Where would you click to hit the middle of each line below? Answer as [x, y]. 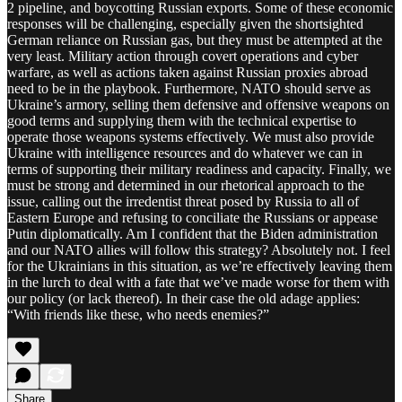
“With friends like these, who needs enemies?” [138, 314]
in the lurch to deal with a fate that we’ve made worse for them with [198, 282]
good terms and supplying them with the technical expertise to [182, 120]
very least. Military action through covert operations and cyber [183, 56]
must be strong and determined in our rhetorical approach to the [186, 185]
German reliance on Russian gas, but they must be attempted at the [195, 39]
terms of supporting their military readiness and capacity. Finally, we [199, 169]
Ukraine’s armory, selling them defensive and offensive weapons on [198, 104]
